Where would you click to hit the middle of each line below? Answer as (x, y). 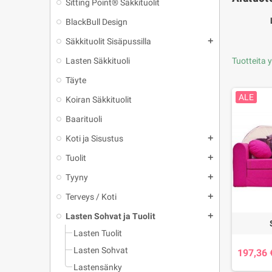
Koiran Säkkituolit (99, 100)
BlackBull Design (97, 22)
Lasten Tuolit (98, 233)
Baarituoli (84, 119)
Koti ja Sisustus (94, 138)
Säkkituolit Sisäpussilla (108, 41)
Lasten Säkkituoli (98, 61)
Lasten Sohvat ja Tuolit (110, 216)
